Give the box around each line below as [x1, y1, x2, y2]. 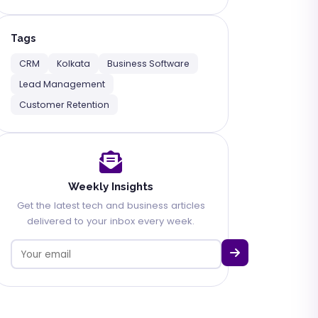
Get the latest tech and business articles [16, 199, 205, 212]
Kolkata [57, 57, 90, 70]
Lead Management [19, 78, 105, 90]
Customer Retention [19, 99, 109, 111]
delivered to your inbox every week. [27, 214, 194, 228]
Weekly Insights [68, 180, 153, 193]
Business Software [107, 57, 190, 70]
